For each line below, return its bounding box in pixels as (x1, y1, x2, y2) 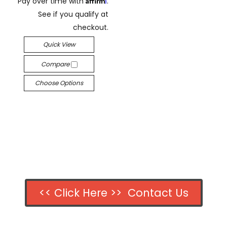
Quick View (43, 40, 75, 49)
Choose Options (35, 79, 84, 87)
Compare (41, 60, 71, 68)
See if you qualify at (37, 9, 108, 19)
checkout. (72, 22, 108, 32)
